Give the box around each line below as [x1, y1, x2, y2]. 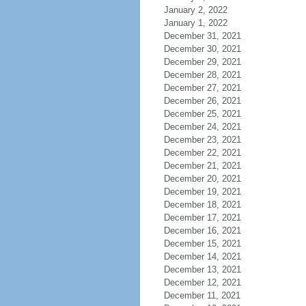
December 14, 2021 [163, 251, 241, 262]
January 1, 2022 [163, 18, 227, 28]
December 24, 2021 [163, 122, 241, 132]
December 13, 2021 [163, 264, 241, 275]
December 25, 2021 [163, 109, 241, 119]
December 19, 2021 [163, 186, 241, 197]
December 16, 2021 [163, 225, 241, 236]
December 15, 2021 [163, 238, 241, 249]
